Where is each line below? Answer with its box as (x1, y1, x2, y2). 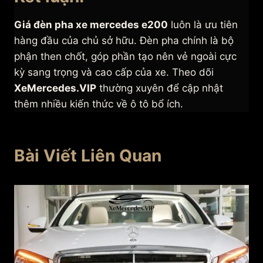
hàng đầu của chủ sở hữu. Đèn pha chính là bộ (14, 35, 234, 47)
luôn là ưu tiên (168, 19, 238, 31)
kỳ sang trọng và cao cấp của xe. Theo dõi (14, 66, 214, 79)
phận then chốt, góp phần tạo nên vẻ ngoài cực (14, 50, 237, 63)
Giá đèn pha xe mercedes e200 (14, 19, 168, 31)
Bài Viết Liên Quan (14, 145, 161, 166)
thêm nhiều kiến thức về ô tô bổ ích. (14, 98, 183, 110)
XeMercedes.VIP (14, 82, 96, 95)
